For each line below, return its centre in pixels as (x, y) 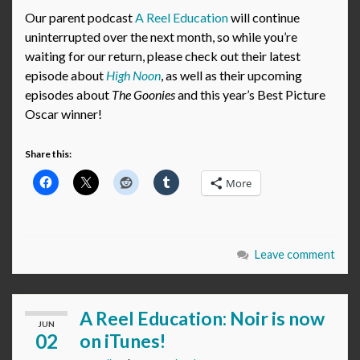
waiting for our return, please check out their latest (163, 56)
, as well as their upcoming (231, 76)
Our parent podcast (80, 18)
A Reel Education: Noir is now (202, 319)
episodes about (68, 95)
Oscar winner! (63, 114)
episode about (65, 76)
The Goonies (143, 95)
